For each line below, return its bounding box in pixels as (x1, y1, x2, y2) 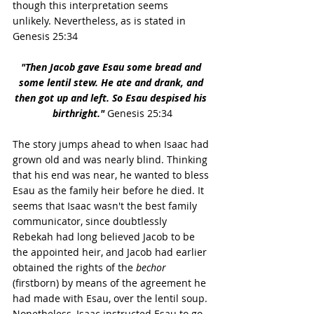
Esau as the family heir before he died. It (13, 184, 207, 198)
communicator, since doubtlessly (13, 214, 170, 228)
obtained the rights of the (13, 261, 136, 275)
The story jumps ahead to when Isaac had (13, 137, 212, 151)
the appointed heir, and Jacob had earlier (13, 245, 210, 259)
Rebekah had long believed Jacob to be (13, 230, 198, 244)
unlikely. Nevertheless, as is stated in (13, 14, 189, 28)
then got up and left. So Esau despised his (15, 91, 210, 105)
